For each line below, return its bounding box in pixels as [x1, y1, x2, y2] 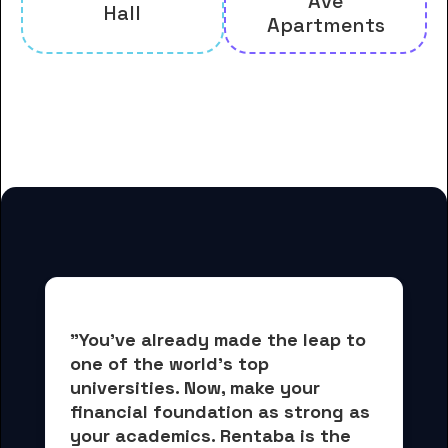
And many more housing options [28, 92, 420, 125]
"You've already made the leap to [70, 328, 371, 352]
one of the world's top [70, 352, 274, 376]
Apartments [266, 12, 385, 39]
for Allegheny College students [35, 129, 413, 162]
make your [230, 376, 325, 400]
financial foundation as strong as [70, 400, 375, 424]
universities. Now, [70, 376, 230, 400]
